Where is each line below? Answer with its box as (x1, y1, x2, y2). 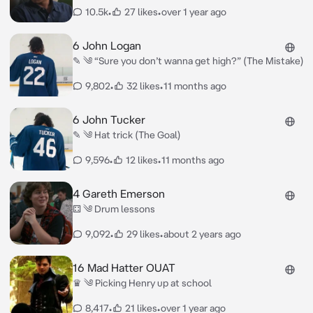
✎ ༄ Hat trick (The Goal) (72, 129, 181, 140)
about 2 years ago (163, 228, 241, 240)
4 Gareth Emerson (72, 187, 165, 200)
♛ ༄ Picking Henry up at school (72, 277, 212, 289)
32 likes (126, 80, 160, 92)
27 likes (124, 6, 158, 17)
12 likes (125, 154, 158, 166)
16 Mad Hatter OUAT (72, 261, 175, 274)
